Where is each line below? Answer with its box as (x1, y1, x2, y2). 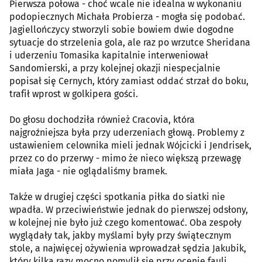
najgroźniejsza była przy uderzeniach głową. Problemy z (9, 126, 244, 138)
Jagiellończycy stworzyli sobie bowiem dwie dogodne (9, 23, 234, 35)
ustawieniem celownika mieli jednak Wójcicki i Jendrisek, (9, 139, 251, 151)
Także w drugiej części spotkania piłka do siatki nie (9, 191, 225, 202)
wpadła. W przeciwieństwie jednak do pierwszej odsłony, (9, 204, 248, 215)
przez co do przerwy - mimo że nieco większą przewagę (9, 152, 242, 164)
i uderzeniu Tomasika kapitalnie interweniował (9, 49, 208, 61)
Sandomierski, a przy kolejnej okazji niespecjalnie (9, 62, 220, 74)
